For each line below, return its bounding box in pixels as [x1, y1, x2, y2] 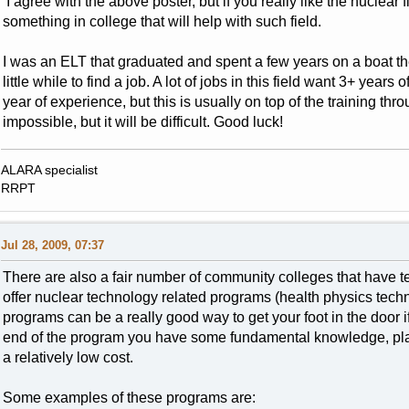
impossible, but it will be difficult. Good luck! [2, 114, 283, 131]
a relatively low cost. [2, 350, 133, 366]
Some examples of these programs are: [2, 390, 256, 406]
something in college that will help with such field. [2, 14, 321, 30]
